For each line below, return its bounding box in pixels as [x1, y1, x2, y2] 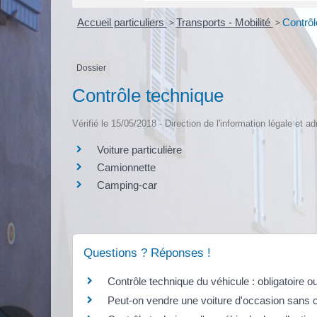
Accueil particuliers [76, 16, 167, 29]
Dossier [76, 63, 106, 74]
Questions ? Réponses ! [83, 246, 211, 260]
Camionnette [97, 161, 156, 173]
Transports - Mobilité [175, 16, 273, 29]
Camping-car [97, 178, 157, 191]
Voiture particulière [97, 143, 182, 156]
